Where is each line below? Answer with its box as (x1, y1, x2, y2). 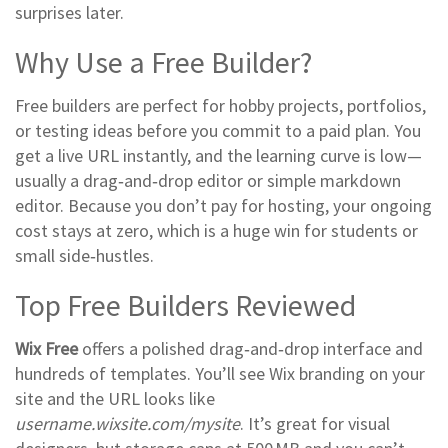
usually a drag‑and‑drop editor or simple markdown (15, 169, 401, 192)
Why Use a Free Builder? (15, 43, 312, 81)
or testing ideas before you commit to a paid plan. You (15, 119, 421, 142)
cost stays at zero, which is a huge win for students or (15, 219, 418, 242)
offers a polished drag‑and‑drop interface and (78, 337, 423, 360)
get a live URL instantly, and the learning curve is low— (15, 144, 422, 167)
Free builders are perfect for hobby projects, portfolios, (15, 94, 426, 117)
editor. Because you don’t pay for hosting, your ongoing (15, 194, 432, 217)
